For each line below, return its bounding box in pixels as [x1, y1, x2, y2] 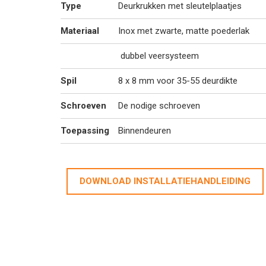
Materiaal [61, 26, 99, 36]
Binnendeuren [118, 125, 171, 136]
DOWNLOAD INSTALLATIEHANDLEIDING [80, 176, 251, 186]
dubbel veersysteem [118, 50, 199, 61]
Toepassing [61, 125, 109, 136]
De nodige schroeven [118, 100, 200, 111]
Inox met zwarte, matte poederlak [118, 26, 249, 36]
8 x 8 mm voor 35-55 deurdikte [118, 75, 237, 86]
